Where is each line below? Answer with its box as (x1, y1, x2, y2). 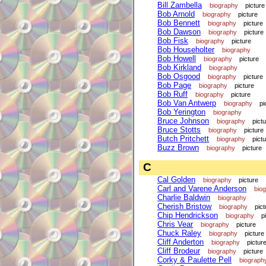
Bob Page (157, 81, 191, 90)
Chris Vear (157, 219, 193, 229)
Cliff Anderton (157, 237, 204, 246)
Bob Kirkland (157, 63, 201, 72)
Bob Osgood (157, 72, 200, 81)
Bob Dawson (157, 27, 201, 37)
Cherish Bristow (157, 201, 211, 211)
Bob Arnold (157, 9, 195, 19)
